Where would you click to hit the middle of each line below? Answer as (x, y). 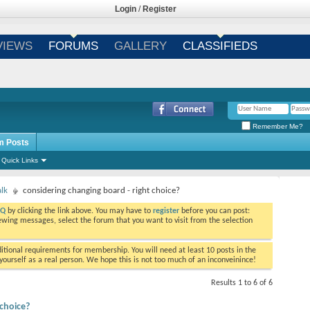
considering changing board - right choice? (101, 191)
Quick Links (20, 160)
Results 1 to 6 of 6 (242, 283)
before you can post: (215, 211)
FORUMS (73, 46)
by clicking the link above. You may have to (79, 211)
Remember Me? (277, 126)
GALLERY (140, 46)
